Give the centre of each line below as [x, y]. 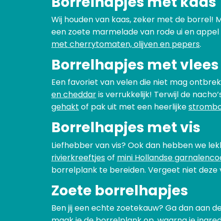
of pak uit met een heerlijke [134, 107]
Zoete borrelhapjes [120, 190]
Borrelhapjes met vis [126, 128]
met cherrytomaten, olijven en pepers [126, 44]
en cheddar [74, 95]
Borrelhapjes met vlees [135, 65]
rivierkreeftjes [78, 157]
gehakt [65, 107]
